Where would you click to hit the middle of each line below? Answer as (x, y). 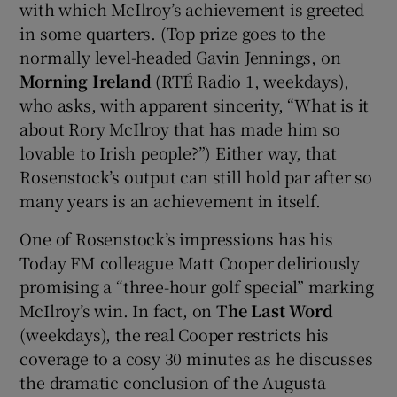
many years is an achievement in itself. (170, 201)
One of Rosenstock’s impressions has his (176, 239)
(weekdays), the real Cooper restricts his (175, 335)
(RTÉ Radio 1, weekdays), (250, 81)
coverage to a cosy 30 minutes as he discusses (196, 358)
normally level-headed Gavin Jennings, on (180, 57)
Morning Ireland (86, 81)
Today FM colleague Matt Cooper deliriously (190, 263)
